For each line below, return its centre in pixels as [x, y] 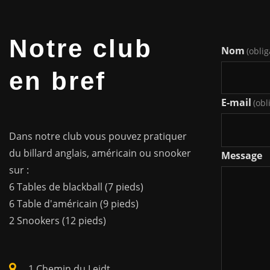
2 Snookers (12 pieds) [58, 221]
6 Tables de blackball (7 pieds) [76, 187]
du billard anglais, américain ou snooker [100, 153]
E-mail [236, 102]
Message [242, 156]
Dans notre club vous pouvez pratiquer [98, 137]
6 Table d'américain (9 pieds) [74, 204]
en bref [58, 81]
